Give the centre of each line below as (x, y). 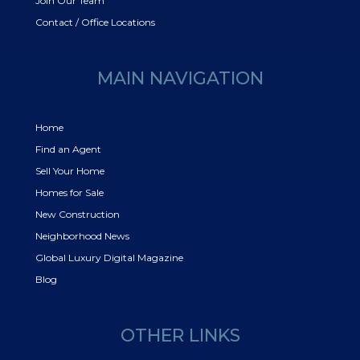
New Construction (78, 214)
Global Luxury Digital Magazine (109, 257)
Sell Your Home (70, 170)
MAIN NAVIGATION (180, 78)
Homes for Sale (70, 192)
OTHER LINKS (180, 335)
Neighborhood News (82, 235)
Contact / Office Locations (95, 22)
